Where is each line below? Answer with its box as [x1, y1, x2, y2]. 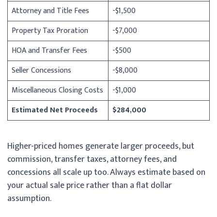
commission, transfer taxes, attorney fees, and [7, 152, 177, 167]
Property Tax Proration [12, 24, 88, 37]
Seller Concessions [12, 63, 71, 77]
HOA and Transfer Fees [12, 44, 87, 57]
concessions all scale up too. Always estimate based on [7, 165, 205, 180]
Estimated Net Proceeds [12, 103, 98, 117]
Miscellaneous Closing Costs [12, 83, 103, 97]
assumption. [7, 191, 51, 206]
